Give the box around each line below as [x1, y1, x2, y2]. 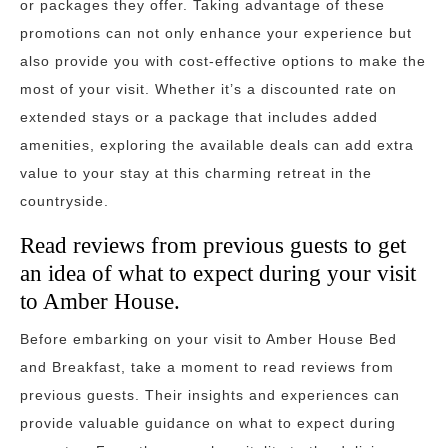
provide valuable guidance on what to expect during [20, 415, 396, 431]
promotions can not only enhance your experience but [20, 25, 412, 41]
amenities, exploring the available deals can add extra [20, 137, 414, 153]
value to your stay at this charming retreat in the [20, 165, 372, 181]
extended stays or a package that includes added [20, 109, 378, 125]
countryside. [20, 193, 109, 209]
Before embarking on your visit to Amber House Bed [20, 331, 397, 347]
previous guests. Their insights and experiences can [20, 387, 400, 403]
